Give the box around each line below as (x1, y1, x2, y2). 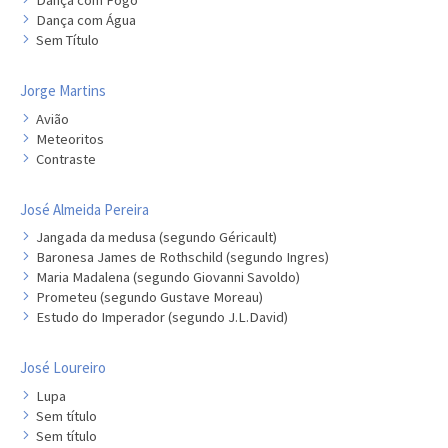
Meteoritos (36, 129, 104, 148)
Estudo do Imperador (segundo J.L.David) (36, 308, 288, 326)
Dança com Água (36, 11, 136, 29)
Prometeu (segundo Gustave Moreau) (36, 288, 263, 306)
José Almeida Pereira (20, 199, 149, 219)
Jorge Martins (20, 81, 106, 100)
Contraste (36, 149, 96, 168)
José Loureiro (20, 358, 106, 377)
